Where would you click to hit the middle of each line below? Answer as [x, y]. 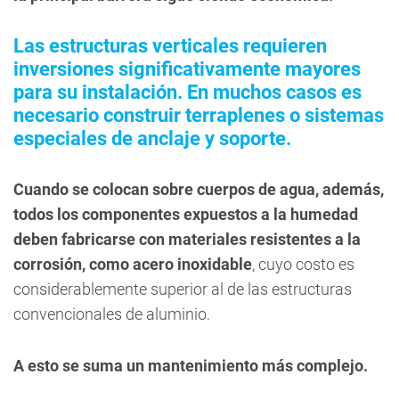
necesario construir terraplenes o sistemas [199, 115]
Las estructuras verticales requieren [170, 46]
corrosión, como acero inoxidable [133, 264]
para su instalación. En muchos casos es [187, 92]
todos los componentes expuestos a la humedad [186, 214]
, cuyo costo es [303, 264]
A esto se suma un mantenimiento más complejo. [191, 366]
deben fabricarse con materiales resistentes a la [187, 239]
